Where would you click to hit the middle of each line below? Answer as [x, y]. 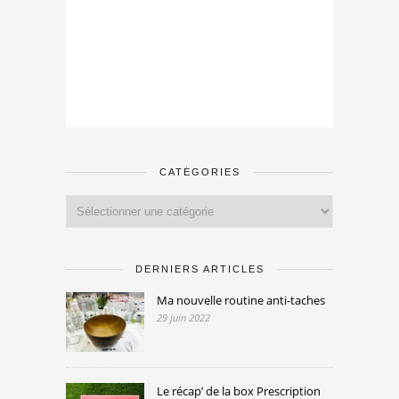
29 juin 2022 [183, 317]
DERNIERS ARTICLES [199, 269]
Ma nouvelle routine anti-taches [241, 300]
